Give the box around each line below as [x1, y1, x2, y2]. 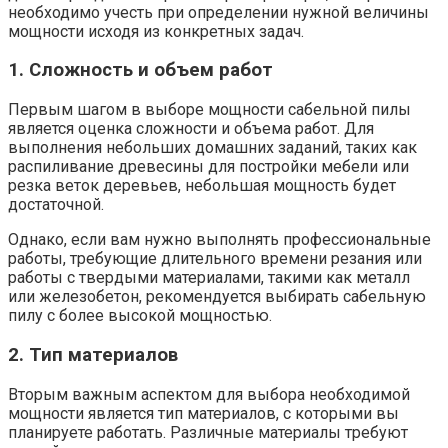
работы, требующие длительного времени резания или [8, 249, 422, 269]
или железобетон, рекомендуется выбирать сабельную [8, 287, 426, 307]
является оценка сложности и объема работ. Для [8, 119, 374, 139]
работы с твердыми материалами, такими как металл [8, 268, 410, 288]
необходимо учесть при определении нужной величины [8, 2, 429, 22]
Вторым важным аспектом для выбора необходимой [8, 384, 410, 404]
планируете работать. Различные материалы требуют [8, 422, 408, 442]
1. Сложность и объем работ [8, 59, 273, 82]
